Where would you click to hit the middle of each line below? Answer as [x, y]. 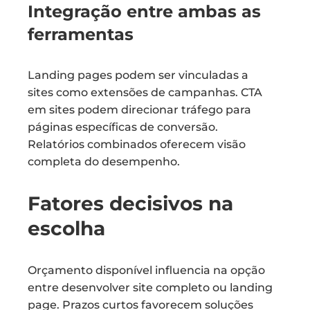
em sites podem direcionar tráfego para [139, 110]
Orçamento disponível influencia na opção [146, 270]
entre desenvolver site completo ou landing [150, 288]
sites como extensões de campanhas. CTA [145, 92]
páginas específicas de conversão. [123, 127]
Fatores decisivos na [130, 203]
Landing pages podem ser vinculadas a [138, 75]
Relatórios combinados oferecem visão [137, 144]
